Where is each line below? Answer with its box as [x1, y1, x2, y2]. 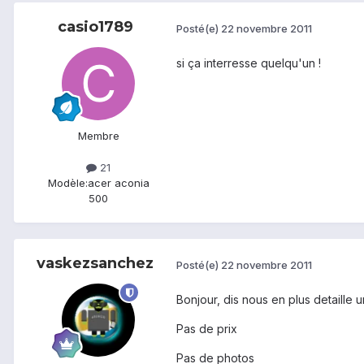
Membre [77, 129, 119, 143]
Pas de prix [176, 322, 237, 336]
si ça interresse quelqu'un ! [176, 56, 321, 71]
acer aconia [87, 176, 149, 190]
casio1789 [57, 18, 133, 37]
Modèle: [47, 176, 88, 190]
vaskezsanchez [37, 254, 154, 273]
